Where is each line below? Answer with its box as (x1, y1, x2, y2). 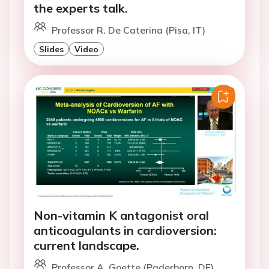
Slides (39, 44, 64, 55)
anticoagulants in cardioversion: (34, 223, 217, 238)
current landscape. (34, 238, 139, 253)
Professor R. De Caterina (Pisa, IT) (52, 24, 205, 37)
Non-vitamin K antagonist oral (34, 208, 209, 223)
